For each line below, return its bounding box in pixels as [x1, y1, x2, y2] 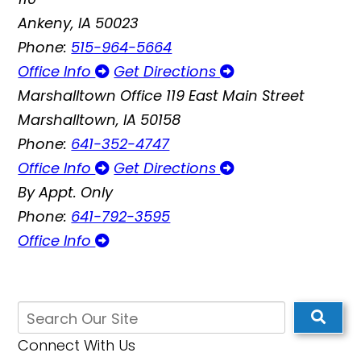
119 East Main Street [166, 85, 305, 106]
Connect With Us [18, 335, 136, 355]
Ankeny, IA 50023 [18, 13, 139, 33]
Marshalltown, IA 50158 [18, 110, 181, 130]
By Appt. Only [18, 182, 114, 202]
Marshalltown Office [18, 85, 163, 106]
